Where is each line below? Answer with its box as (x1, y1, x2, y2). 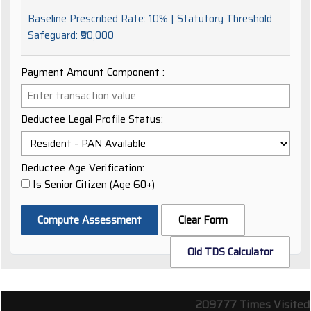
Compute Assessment (37, 212, 142, 228)
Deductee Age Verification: (21, 160, 144, 176)
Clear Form (178, 212, 228, 228)
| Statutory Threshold (168, 10, 272, 27)
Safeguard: (28, 27, 81, 44)
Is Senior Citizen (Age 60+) (30, 176, 155, 193)
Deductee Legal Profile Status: (21, 111, 163, 128)
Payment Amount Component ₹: (21, 64, 165, 81)
